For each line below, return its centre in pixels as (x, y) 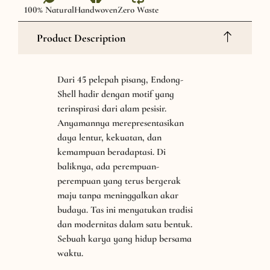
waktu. (70, 253)
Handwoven (96, 10)
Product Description (81, 38)
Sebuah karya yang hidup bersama (124, 239)
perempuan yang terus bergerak (119, 181)
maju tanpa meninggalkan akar (118, 196)
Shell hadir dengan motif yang (116, 94)
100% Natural (49, 10)
